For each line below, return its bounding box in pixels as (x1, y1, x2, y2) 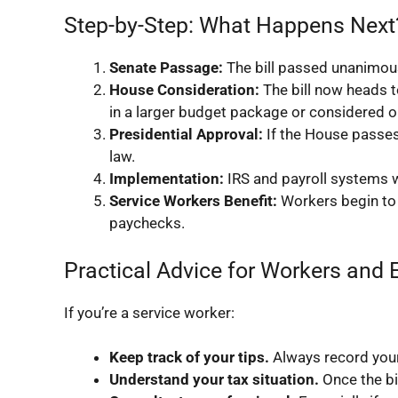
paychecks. (109, 214, 185, 232)
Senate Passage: (109, 59, 223, 76)
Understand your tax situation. (109, 370, 319, 388)
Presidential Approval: (109, 125, 263, 143)
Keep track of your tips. (109, 348, 269, 366)
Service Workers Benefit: (109, 192, 277, 210)
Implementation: (109, 170, 224, 187)
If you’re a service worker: (64, 303, 235, 322)
